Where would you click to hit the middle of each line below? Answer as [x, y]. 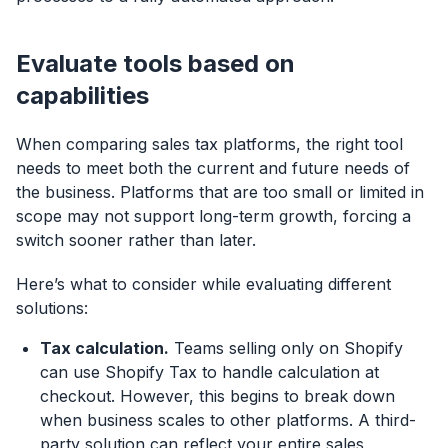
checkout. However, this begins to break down [217, 396]
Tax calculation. [104, 348]
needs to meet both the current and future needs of [213, 168]
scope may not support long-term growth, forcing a [213, 216]
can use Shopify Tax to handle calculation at [209, 372]
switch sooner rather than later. [136, 240]
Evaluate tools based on [155, 64]
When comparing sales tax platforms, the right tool [209, 144]
